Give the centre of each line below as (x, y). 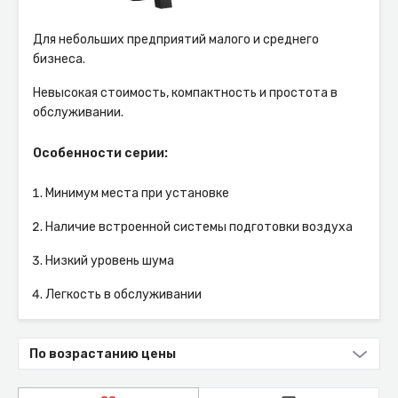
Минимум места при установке (137, 193)
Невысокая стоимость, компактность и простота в (185, 93)
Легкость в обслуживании (123, 295)
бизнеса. (59, 59)
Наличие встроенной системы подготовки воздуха (199, 227)
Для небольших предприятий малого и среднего (176, 40)
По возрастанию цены (103, 354)
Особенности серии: (100, 153)
